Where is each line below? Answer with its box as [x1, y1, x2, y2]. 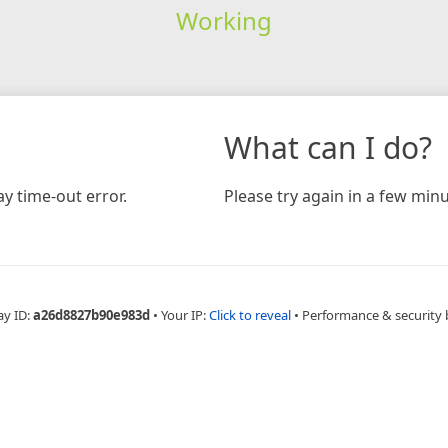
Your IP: [160, 305, 209, 324]
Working [175, 3, 272, 37]
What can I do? [224, 126, 432, 168]
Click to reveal [208, 305, 291, 324]
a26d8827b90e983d [32, 305, 150, 324]
